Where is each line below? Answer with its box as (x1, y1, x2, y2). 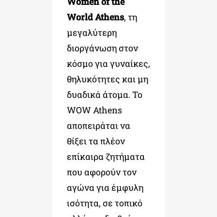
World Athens (66, 11, 124, 23)
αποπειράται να (66, 119, 130, 131)
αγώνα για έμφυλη (66, 181, 143, 193)
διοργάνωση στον (66, 42, 138, 54)
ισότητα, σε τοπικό (66, 197, 142, 209)
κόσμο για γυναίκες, (66, 57, 150, 69)
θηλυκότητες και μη (66, 73, 148, 85)
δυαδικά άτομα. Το (66, 88, 142, 100)
